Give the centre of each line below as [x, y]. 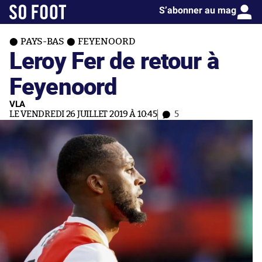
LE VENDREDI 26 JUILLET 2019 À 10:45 [83, 114]
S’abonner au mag [198, 10]
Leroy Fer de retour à [114, 60]
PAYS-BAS [42, 42]
